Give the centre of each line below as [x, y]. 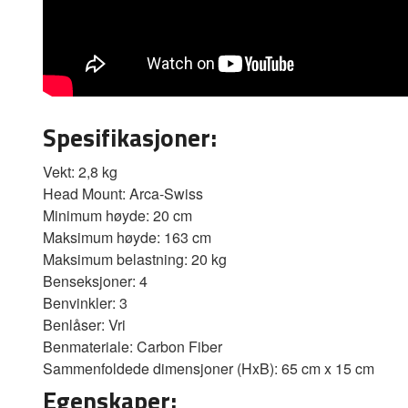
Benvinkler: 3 [85, 303]
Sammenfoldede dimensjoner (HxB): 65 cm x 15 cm [209, 369]
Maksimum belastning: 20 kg [135, 260]
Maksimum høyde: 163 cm [127, 238]
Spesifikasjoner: [130, 138]
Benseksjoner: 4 [95, 281]
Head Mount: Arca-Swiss [123, 194]
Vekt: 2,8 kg [80, 172]
